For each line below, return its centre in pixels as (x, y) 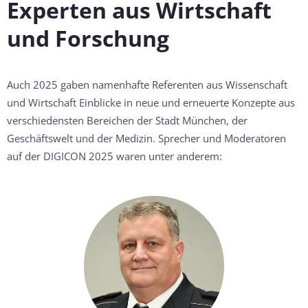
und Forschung (88, 38)
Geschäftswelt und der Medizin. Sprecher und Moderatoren (146, 138)
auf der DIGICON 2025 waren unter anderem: (114, 156)
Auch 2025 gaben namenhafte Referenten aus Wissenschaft (147, 84)
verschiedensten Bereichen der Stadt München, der (127, 120)
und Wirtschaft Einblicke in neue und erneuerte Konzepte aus (151, 102)
